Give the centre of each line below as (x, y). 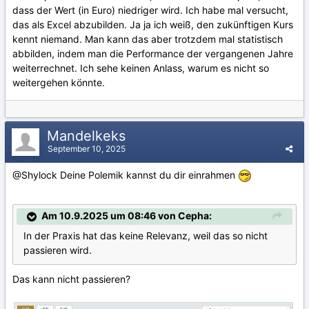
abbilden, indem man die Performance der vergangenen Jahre (153, 53)
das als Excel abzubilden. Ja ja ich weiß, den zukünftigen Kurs (153, 24)
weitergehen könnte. (59, 82)
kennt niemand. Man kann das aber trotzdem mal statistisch (148, 39)
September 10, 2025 (87, 149)
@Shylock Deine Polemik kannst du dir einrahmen (125, 175)
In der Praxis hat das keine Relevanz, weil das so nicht (146, 236)
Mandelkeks (88, 136)
